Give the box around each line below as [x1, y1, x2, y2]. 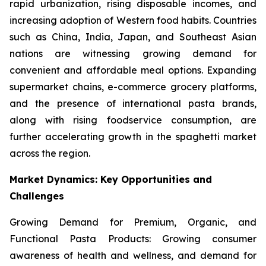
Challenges [9, 190, 64, 202]
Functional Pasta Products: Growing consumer [9, 233, 256, 245]
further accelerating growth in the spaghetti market [9, 131, 256, 143]
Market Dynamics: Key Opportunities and [9, 173, 212, 186]
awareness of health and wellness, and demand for [9, 249, 256, 262]
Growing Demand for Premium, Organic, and [9, 216, 256, 229]
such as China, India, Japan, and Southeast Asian [9, 31, 256, 43]
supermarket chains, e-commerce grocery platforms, [9, 81, 256, 93]
